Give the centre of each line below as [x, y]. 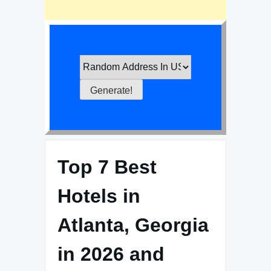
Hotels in [99, 196]
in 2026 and [111, 254]
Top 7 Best [107, 167]
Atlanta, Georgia [133, 225]
